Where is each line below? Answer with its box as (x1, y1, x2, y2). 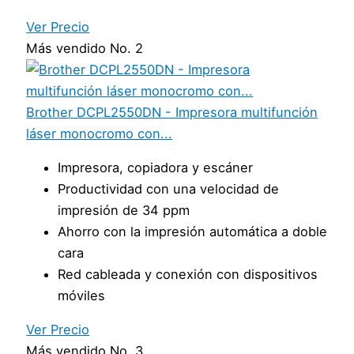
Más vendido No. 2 (26, 40, 144, 56)
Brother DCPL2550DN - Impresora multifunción (26, 104, 318, 120)
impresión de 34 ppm (58, 202, 190, 218)
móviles (58, 288, 106, 303)
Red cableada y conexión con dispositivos (58, 266, 318, 282)
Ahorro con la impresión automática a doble (58, 224, 328, 239)
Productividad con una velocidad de (58, 181, 280, 197)
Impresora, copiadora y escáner (58, 160, 254, 175)
